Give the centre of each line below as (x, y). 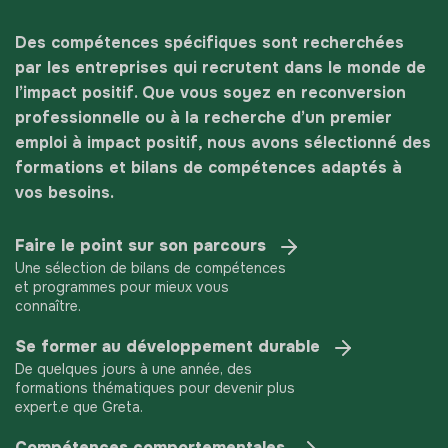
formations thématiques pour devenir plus (155, 387)
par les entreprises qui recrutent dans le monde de (220, 67)
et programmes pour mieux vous (122, 286)
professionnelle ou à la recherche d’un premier (203, 117)
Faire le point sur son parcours (143, 246)
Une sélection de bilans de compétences (150, 267)
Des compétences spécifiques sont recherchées (209, 42)
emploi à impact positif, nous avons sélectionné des (223, 142)
